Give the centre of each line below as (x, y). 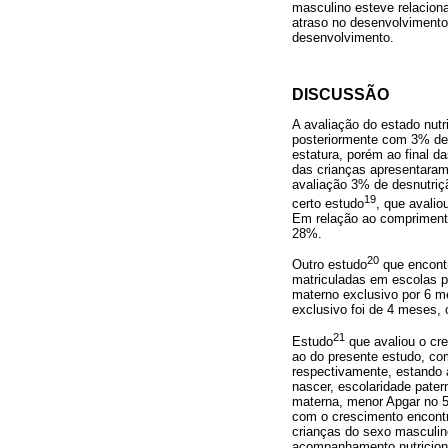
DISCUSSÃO (340, 95)
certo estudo (328, 203)
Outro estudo (329, 265)
